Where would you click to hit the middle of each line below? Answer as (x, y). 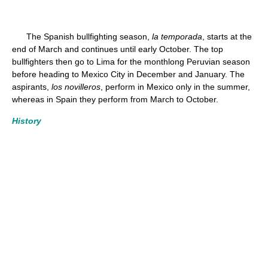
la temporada (177, 36)
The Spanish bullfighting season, (82, 36)
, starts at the (227, 36)
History (27, 121)
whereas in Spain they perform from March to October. (115, 99)
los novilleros (76, 87)
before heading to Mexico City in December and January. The (128, 74)
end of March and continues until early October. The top (118, 49)
